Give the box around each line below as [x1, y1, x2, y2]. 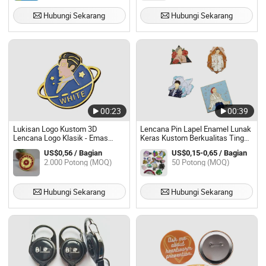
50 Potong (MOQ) [171, 157, 230, 167]
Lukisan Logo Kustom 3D [12, 124, 97, 135]
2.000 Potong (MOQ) [44, 157, 113, 167]
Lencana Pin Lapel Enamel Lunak [140, 124, 252, 135]
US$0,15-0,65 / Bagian [171, 148, 247, 158]
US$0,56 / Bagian [44, 148, 103, 158]
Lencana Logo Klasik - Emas [12, 133, 108, 144]
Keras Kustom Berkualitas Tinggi [140, 133, 251, 144]
